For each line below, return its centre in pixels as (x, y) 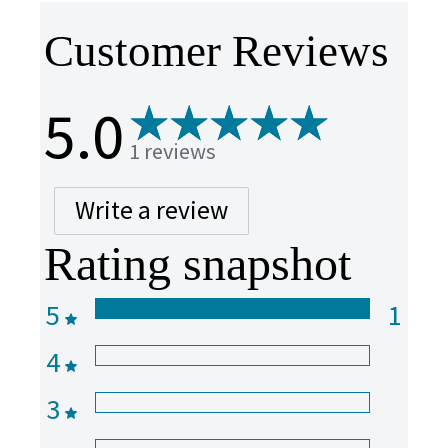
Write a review (151, 210)
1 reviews (172, 150)
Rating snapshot (197, 263)
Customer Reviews (216, 50)
